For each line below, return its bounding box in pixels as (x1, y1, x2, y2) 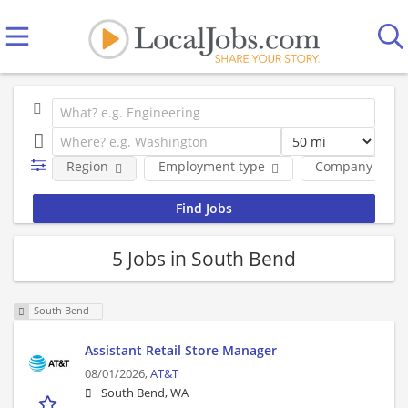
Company (314, 158, 372, 175)
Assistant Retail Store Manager (85, 342, 277, 360)
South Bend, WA (101, 385, 189, 402)
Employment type (158, 158, 265, 175)
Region (66, 158, 108, 175)
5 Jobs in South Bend (112, 245, 296, 271)
